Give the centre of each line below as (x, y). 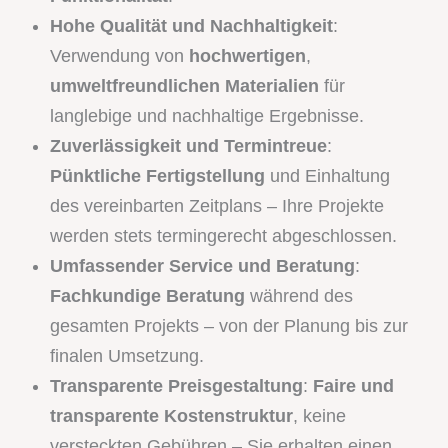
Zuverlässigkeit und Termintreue (188, 145)
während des (299, 295)
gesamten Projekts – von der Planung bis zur (229, 325)
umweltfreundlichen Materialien (184, 85)
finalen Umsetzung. (127, 355)
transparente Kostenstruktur (171, 415)
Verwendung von (119, 55)
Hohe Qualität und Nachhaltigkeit (191, 25)
